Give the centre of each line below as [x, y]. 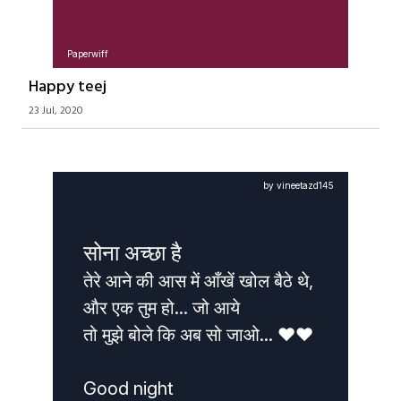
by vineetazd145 [299, 185]
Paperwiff [88, 54]
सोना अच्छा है [132, 252]
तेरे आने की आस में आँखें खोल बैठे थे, [200, 281]
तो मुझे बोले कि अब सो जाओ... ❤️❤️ [198, 334]
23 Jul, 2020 [56, 111]
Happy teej [68, 87]
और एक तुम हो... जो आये [164, 307]
